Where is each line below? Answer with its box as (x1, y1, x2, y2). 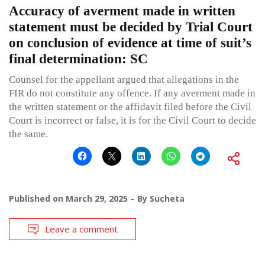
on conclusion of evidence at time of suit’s (9, 35, 251, 51)
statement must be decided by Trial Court (9, 20, 253, 35)
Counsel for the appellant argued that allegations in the (9, 74, 239, 86)
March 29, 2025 (66, 193, 128, 205)
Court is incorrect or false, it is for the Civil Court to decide (9, 115, 256, 127)
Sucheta (150, 193, 185, 205)
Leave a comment (45, 223, 118, 235)
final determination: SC (9, 51, 148, 67)
